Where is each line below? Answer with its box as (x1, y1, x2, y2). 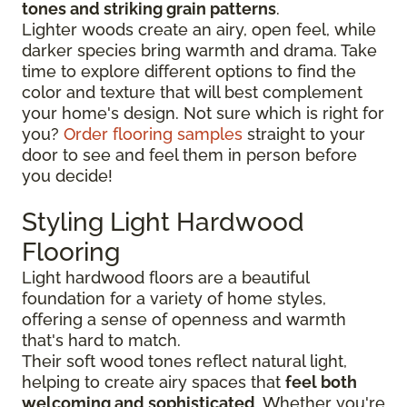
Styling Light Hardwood (22, 207, 304, 238)
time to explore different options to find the (22, 62, 356, 82)
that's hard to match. (22, 331, 181, 351)
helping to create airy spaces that (22, 372, 285, 392)
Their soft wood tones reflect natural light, (22, 352, 347, 372)
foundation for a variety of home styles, (22, 289, 326, 309)
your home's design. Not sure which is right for (22, 104, 384, 124)
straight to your (243, 124, 365, 144)
